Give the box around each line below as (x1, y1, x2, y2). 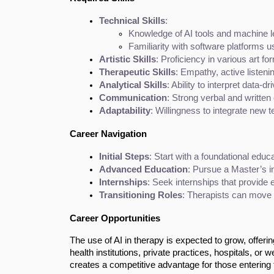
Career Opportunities (70, 213, 160, 223)
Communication (99, 92, 167, 103)
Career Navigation (70, 128, 147, 139)
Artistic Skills (99, 54, 156, 64)
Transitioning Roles (99, 190, 182, 200)
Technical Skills (99, 15, 165, 26)
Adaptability (99, 105, 150, 116)
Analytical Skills (99, 80, 167, 90)
